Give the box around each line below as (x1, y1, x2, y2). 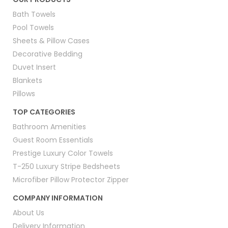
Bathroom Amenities (13, 122, 87, 132)
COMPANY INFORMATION (13, 193, 103, 204)
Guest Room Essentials (13, 135, 94, 146)
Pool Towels (13, 22, 54, 33)
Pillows (13, 89, 36, 99)
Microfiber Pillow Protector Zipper (13, 175, 129, 185)
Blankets (13, 75, 43, 86)
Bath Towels (13, 9, 56, 20)
